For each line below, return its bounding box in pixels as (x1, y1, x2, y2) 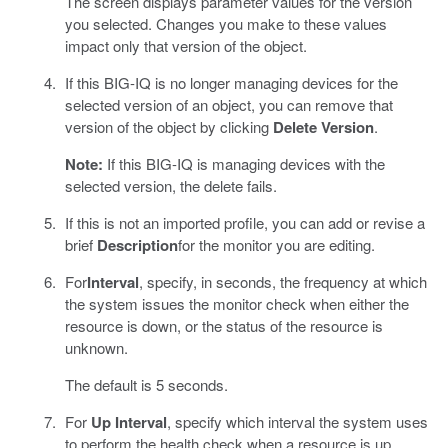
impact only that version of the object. (64, 34, 307, 56)
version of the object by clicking (64, 115, 273, 137)
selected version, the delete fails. (64, 174, 277, 196)
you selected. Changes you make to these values (64, 12, 387, 34)
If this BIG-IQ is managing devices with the (102, 152, 385, 174)
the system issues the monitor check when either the (64, 292, 409, 314)
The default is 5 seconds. (64, 373, 228, 395)
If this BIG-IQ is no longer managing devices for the (64, 71, 398, 93)
